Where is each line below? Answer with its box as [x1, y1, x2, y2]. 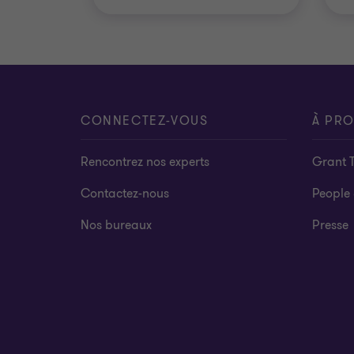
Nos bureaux [81, 217, 152, 234]
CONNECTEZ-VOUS [81, 112, 209, 130]
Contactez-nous [81, 185, 169, 202]
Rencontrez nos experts [81, 153, 209, 171]
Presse [311, 217, 348, 234]
